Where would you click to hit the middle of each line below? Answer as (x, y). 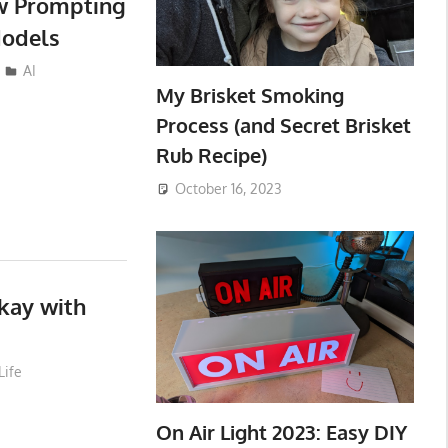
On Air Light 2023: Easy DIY (281, 432)
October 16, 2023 (228, 188)
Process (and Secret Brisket (283, 125)
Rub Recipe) (211, 155)
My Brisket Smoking (249, 95)
